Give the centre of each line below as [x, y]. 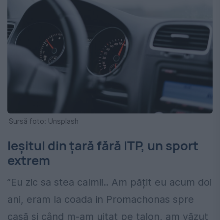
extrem [29, 161]
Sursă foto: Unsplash [44, 121]
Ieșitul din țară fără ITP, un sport [103, 146]
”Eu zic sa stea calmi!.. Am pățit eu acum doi [110, 182]
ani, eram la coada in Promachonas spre [101, 199]
